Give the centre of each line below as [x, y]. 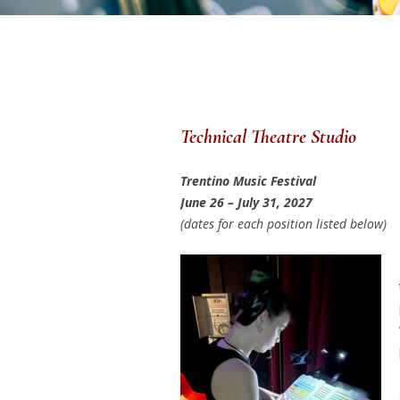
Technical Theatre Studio [270, 137]
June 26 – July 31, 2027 [246, 203]
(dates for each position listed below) [283, 224]
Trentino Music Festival [248, 181]
